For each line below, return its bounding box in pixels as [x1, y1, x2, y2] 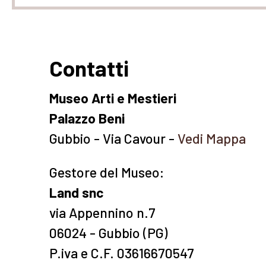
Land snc [49, 184, 104, 201]
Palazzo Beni [49, 110, 125, 126]
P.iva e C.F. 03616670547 [49, 245, 195, 261]
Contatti [49, 55, 129, 81]
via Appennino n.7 [49, 204, 156, 221]
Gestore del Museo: [49, 164, 165, 180]
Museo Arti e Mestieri [49, 90, 177, 106]
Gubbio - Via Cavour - [49, 130, 178, 147]
